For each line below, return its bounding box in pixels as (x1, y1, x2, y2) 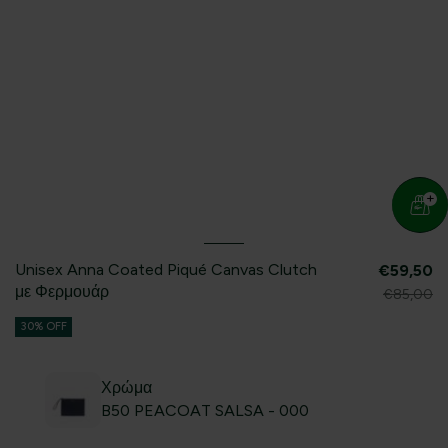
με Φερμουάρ (15, 282, 109, 302)
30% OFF (20, 320, 67, 334)
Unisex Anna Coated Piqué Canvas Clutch (15, 260, 317, 280)
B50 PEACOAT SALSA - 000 (101, 401, 310, 421)
